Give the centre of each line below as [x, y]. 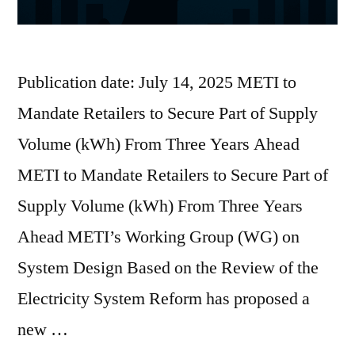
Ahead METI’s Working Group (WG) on [158, 237]
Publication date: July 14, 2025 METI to [157, 82]
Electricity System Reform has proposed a [164, 298]
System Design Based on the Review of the [168, 267]
